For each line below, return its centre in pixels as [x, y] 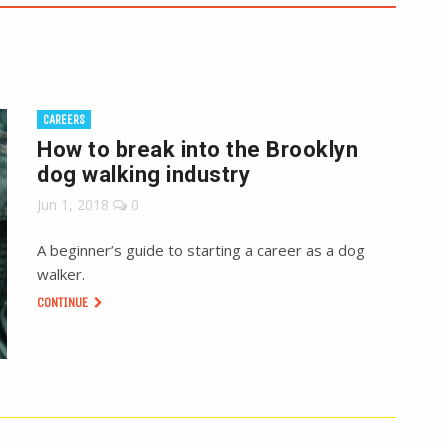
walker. [61, 274]
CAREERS [64, 120]
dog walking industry [144, 175]
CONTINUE [64, 303]
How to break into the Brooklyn [198, 150]
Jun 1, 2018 [73, 205]
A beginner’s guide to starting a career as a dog [201, 250]
